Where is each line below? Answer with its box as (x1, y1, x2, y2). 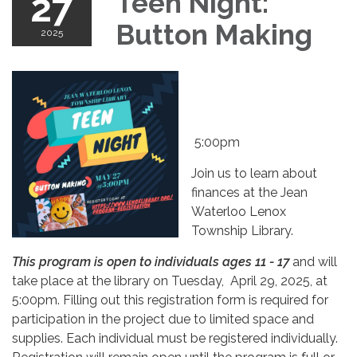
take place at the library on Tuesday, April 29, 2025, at (12, 273, 328, 288)
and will (289, 253, 337, 269)
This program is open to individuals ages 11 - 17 (12, 253, 289, 269)
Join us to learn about (191, 165, 317, 181)
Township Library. (191, 222, 293, 238)
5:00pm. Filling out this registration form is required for (12, 292, 328, 308)
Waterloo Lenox (191, 203, 286, 219)
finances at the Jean (191, 184, 308, 200)
